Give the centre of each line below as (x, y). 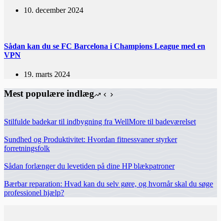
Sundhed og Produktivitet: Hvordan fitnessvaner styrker (91, 139)
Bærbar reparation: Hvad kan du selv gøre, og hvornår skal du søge (109, 184)
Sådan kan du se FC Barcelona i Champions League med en (105, 46)
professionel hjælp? (34, 192)
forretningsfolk (27, 148)
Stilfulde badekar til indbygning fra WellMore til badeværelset (100, 121)
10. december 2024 (54, 10)
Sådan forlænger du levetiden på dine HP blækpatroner (89, 166)
